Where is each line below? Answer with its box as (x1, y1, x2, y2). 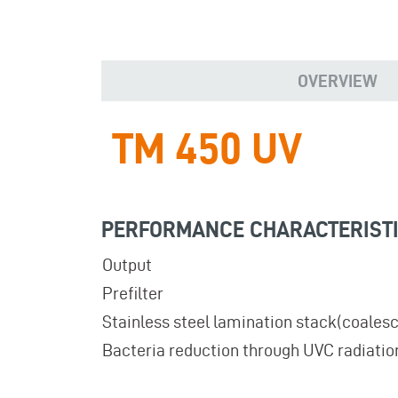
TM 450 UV (112, 124, 302, 171)
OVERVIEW (297, 71, 378, 91)
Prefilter (102, 283, 163, 303)
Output (102, 255, 152, 275)
